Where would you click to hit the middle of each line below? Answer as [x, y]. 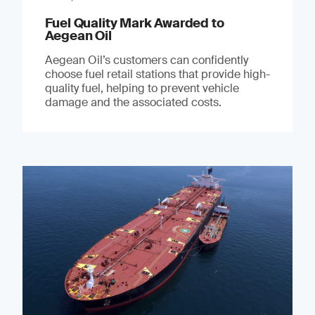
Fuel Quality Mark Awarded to [134, 23]
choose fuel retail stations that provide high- [157, 74]
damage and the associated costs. [133, 102]
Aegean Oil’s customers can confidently [146, 60]
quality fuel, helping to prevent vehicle [142, 88]
